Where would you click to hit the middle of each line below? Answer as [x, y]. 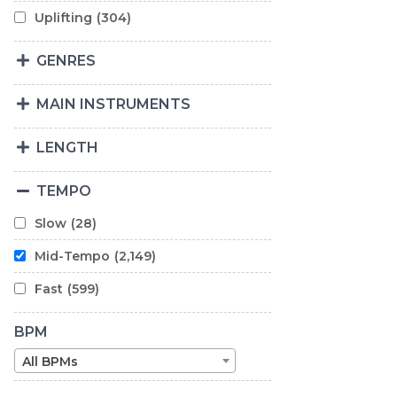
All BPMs [50, 362]
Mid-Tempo [72, 256]
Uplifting [63, 18]
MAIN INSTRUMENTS [111, 104]
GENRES [64, 61]
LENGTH [65, 148]
